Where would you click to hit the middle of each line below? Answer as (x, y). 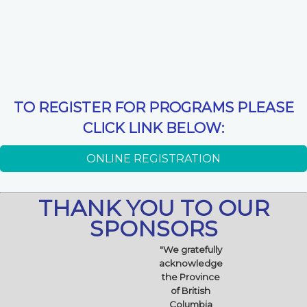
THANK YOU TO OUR (153, 208)
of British (191, 290)
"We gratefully (191, 249)
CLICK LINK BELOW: (153, 128)
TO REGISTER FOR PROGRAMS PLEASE (153, 108)
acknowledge (191, 263)
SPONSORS (153, 228)
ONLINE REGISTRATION (153, 159)
